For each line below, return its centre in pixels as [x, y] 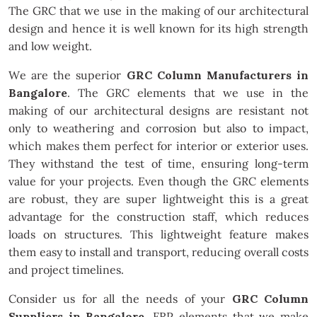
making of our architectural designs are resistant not [158, 111]
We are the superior [68, 75]
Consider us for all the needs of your [120, 299]
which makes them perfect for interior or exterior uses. [158, 146]
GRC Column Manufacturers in [218, 75]
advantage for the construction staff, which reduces [158, 217]
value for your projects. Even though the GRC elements [158, 181]
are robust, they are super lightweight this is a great [158, 199]
